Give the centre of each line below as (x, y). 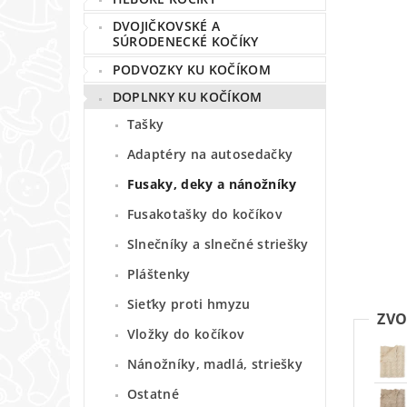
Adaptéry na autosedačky (210, 154)
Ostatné (153, 394)
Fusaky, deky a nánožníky (212, 184)
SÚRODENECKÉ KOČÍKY (185, 42)
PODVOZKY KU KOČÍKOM (191, 69)
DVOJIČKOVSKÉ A (166, 26)
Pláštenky (159, 274)
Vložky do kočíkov (185, 334)
